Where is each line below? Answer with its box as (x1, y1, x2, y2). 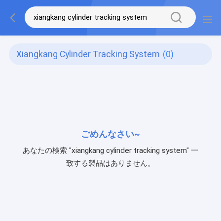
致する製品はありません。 (66, 158, 155, 168)
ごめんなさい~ (80, 129, 140, 139)
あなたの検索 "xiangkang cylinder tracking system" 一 (22, 146, 198, 155)
